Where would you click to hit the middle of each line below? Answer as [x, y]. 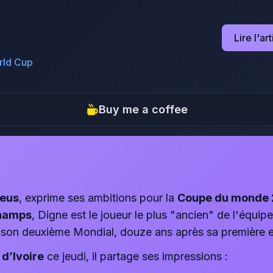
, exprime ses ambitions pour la [98, 198]
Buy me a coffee [144, 109]
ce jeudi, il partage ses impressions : [136, 256]
